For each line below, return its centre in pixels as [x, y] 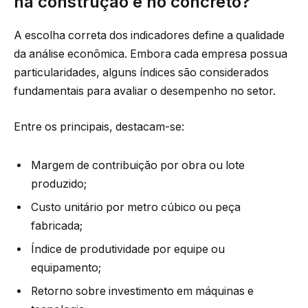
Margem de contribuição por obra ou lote [138, 165]
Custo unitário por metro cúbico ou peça [136, 207]
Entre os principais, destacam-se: [99, 126]
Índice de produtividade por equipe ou [128, 249]
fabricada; [57, 225]
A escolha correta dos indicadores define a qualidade [149, 36]
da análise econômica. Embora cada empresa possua [151, 54]
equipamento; [66, 267]
